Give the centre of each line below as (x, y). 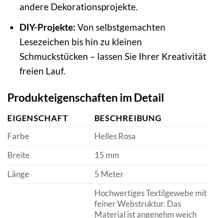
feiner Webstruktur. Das (137, 204)
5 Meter (109, 174)
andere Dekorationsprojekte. (78, 7)
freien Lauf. (42, 71)
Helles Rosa (115, 136)
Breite (18, 155)
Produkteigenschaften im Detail (86, 97)
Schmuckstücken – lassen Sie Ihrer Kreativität (113, 56)
